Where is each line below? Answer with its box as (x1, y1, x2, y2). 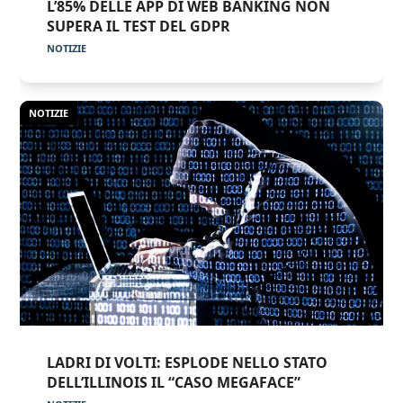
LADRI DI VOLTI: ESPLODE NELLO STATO (47, 352, 328, 372)
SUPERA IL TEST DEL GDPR (47, 16, 231, 37)
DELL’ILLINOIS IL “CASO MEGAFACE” (47, 372, 301, 392)
